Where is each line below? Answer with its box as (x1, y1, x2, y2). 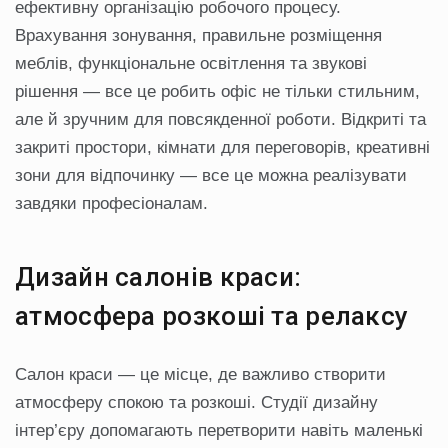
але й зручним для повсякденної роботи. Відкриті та (15, 110, 426, 130)
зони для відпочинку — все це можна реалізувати (15, 166, 407, 186)
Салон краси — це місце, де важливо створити (15, 365, 386, 385)
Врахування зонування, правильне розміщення (15, 26, 382, 46)
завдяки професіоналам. (15, 194, 208, 214)
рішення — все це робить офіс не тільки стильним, (15, 82, 420, 102)
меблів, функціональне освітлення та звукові (15, 54, 367, 74)
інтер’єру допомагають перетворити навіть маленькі (15, 421, 423, 441)
